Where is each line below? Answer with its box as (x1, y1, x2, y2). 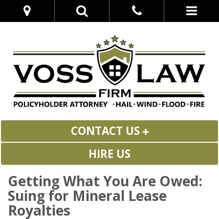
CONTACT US (70, 123, 143, 139)
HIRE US (88, 146, 131, 161)
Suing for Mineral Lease (8, 186, 167, 205)
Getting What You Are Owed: (8, 171, 202, 190)
